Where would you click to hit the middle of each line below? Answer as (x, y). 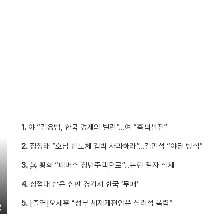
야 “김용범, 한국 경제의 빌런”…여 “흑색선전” (98, 127)
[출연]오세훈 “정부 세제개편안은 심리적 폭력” (101, 203)
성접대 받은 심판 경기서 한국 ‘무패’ (84, 184)
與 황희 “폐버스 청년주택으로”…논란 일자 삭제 (102, 165)
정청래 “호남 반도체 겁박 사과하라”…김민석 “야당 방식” (116, 146)
